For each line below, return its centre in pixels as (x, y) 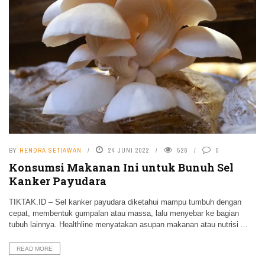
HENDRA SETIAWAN (51, 151)
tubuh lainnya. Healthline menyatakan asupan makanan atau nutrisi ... (128, 225)
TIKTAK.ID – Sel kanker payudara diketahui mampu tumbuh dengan (125, 202)
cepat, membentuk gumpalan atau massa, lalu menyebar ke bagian (124, 214)
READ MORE (35, 249)
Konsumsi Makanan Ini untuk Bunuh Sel (121, 168)
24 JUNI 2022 (129, 151)
